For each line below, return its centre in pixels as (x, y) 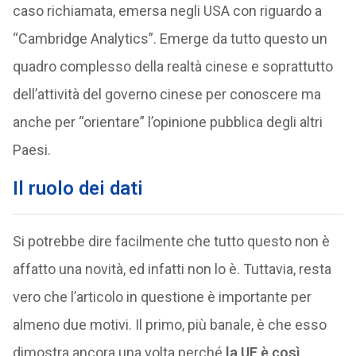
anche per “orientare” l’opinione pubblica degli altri (167, 122)
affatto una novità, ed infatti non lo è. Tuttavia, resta (172, 269)
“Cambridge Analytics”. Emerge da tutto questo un (170, 39)
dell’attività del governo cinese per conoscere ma (166, 94)
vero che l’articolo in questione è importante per (162, 297)
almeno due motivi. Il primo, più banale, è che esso (169, 325)
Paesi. (31, 150)
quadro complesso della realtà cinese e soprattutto (172, 66)
